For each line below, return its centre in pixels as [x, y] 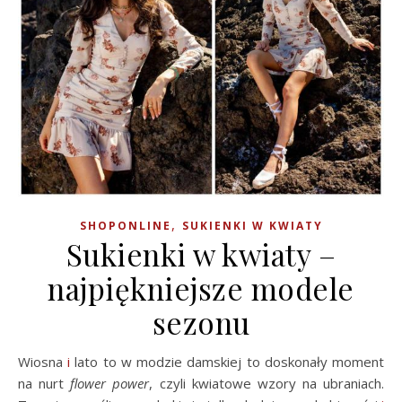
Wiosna [49, 362]
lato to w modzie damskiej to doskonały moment [227, 362]
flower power [110, 383]
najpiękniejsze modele [201, 288]
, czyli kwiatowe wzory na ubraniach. [267, 383]
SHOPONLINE [125, 226]
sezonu [201, 322]
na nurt [44, 383]
